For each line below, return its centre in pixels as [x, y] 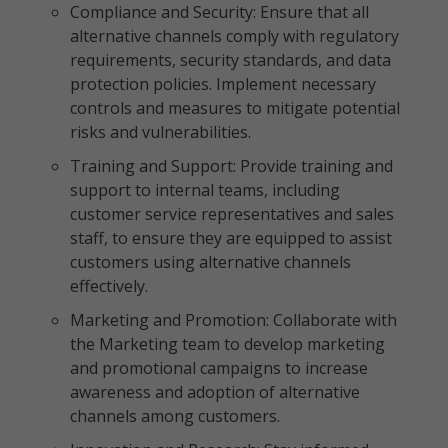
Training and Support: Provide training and [231, 166]
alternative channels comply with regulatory [234, 36]
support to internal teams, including [205, 190]
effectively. [109, 286]
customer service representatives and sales [232, 214]
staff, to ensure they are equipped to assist [231, 238]
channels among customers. [175, 416]
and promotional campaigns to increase [219, 368]
